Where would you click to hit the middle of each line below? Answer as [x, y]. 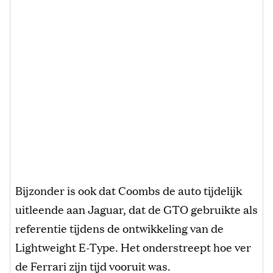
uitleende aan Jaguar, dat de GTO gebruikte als [136, 209]
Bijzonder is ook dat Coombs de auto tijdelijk [129, 190]
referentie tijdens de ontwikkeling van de [119, 228]
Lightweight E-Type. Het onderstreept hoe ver [133, 246]
